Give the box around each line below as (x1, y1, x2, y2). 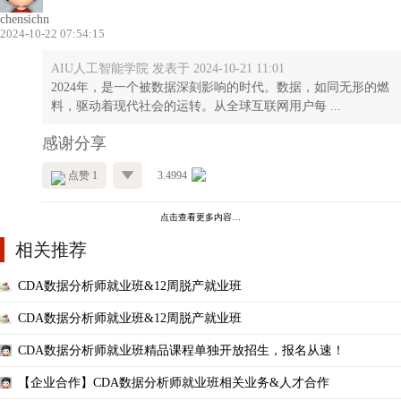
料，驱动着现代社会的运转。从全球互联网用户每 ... (51, 98, 341, 113)
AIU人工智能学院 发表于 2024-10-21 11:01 (51, 61, 285, 75)
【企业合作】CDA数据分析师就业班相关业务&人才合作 (18, 375, 329, 389)
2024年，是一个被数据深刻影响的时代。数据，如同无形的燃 (51, 80, 389, 94)
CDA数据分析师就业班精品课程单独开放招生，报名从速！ (18, 343, 345, 357)
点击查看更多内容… (160, 211, 241, 222)
